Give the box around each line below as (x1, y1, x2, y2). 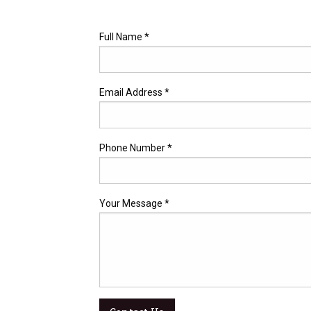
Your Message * (99, 198, 169, 209)
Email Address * (99, 87, 169, 98)
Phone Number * (99, 142, 172, 153)
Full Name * (99, 31, 149, 42)
